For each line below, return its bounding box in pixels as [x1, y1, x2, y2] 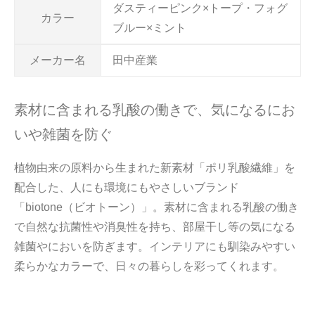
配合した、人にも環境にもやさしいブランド [14, 181, 239, 193]
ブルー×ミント [112, 21, 186, 34]
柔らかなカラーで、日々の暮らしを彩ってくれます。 [14, 259, 284, 272]
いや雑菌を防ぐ [14, 126, 112, 142]
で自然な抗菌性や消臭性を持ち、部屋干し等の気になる [14, 220, 295, 233]
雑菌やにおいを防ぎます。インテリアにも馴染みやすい [14, 240, 295, 252]
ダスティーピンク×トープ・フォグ [112, 1, 288, 14]
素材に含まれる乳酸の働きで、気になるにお [14, 101, 295, 117]
